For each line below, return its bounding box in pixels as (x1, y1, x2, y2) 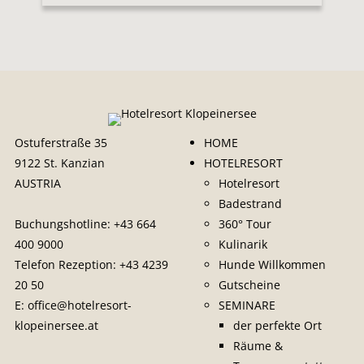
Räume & (232, 338, 283, 354)
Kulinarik (218, 236, 267, 253)
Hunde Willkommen (218, 257, 326, 273)
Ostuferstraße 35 (14, 135, 107, 151)
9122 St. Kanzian (14, 155, 105, 171)
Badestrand (218, 196, 282, 212)
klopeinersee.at (14, 318, 98, 334)
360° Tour (218, 216, 271, 232)
